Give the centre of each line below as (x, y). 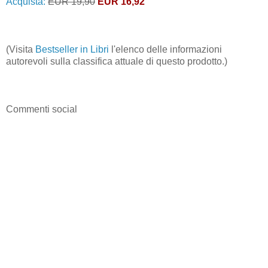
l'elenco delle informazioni (165, 49)
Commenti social (42, 109)
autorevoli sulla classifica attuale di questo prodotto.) (117, 61)
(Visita (21, 49)
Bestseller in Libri (72, 49)
